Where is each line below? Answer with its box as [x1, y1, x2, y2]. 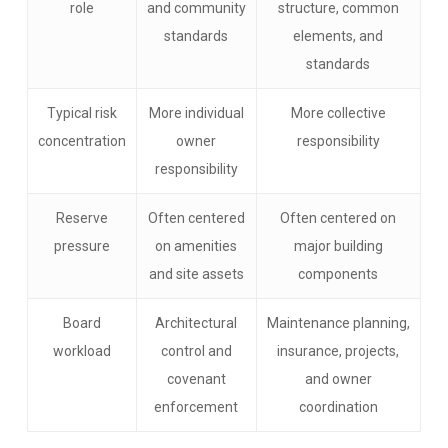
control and [160, 343, 232, 359]
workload [52, 343, 111, 359]
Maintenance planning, [266, 315, 410, 331]
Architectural [155, 315, 238, 331]
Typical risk [46, 105, 117, 121]
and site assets [148, 266, 244, 282]
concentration [37, 133, 126, 149]
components [298, 266, 379, 282]
